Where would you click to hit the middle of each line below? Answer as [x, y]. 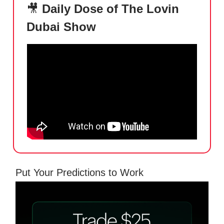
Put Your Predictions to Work [79, 173]
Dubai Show [61, 26]
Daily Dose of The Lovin [109, 8]
